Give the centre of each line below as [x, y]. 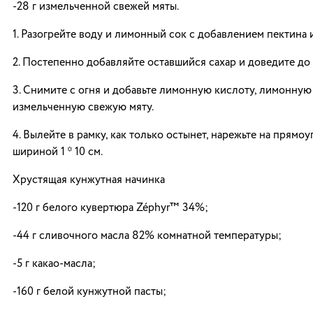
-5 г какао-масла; [54, 264]
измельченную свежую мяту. [83, 108]
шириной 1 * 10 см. [58, 152]
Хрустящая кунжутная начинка [89, 180]
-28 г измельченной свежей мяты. [96, 7]
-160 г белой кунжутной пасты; [89, 292]
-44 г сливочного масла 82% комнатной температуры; [147, 236]
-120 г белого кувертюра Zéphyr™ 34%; [110, 208]
